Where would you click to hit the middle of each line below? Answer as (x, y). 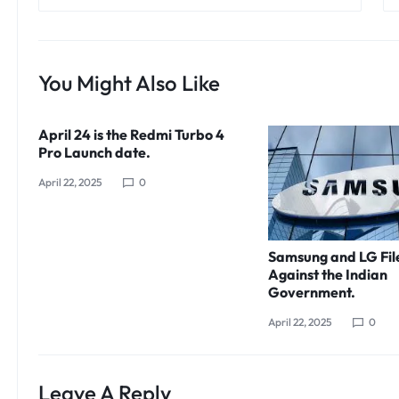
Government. (312, 292)
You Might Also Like (129, 83)
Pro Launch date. (94, 153)
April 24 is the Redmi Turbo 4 (131, 135)
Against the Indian (328, 274)
